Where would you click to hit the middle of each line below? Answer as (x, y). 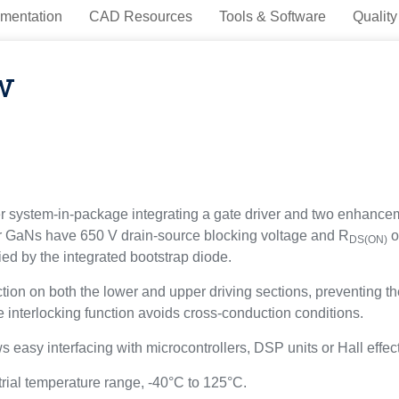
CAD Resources (140, 16)
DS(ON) (369, 239)
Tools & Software (272, 16)
